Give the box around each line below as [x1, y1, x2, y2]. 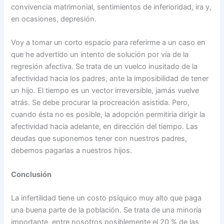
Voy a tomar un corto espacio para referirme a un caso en [11, 38, 206, 47]
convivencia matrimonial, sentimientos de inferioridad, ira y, [11, 2, 212, 11]
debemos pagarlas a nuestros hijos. [11, 146, 132, 155]
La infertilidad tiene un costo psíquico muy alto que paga [11, 193, 202, 203]
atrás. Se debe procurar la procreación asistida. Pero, [11, 98, 190, 107]
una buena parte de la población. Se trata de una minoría [11, 205, 202, 215]
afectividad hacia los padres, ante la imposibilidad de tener [11, 74, 209, 83]
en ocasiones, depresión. [11, 14, 97, 23]
